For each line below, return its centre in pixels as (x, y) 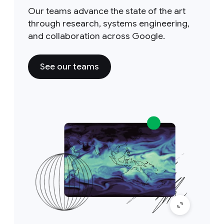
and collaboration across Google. (96, 36)
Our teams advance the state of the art (107, 11)
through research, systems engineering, (109, 23)
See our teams (69, 66)
